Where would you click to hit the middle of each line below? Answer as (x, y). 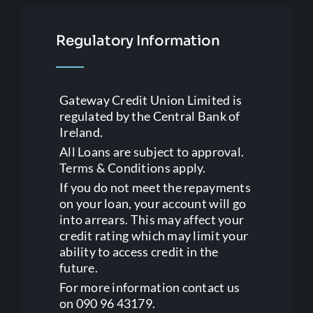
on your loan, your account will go (153, 203)
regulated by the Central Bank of (150, 116)
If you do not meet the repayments (155, 187)
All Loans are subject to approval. (152, 151)
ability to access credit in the (139, 251)
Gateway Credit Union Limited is (151, 100)
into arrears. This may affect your (152, 219)
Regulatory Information (138, 41)
